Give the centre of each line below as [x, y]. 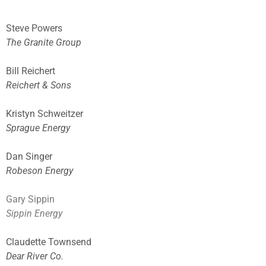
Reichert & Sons [39, 85]
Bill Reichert [31, 71]
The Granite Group [44, 43]
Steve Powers [34, 28]
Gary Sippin [30, 199]
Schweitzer [59, 114]
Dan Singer [29, 157]
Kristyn [20, 114]
